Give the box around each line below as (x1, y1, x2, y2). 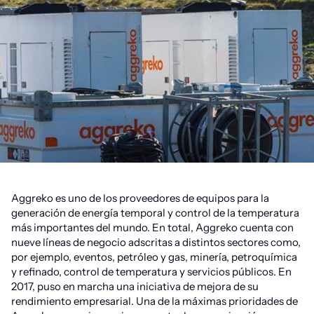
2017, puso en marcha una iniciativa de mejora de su (11, 280, 259, 293)
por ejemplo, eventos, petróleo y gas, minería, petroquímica (11, 250, 297, 264)
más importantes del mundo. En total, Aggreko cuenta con (11, 221, 294, 234)
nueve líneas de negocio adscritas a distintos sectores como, (11, 235, 301, 249)
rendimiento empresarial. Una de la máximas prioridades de (11, 294, 298, 308)
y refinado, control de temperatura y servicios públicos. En (11, 265, 292, 278)
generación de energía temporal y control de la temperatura (11, 206, 299, 219)
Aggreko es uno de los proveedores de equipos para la (11, 191, 269, 205)
